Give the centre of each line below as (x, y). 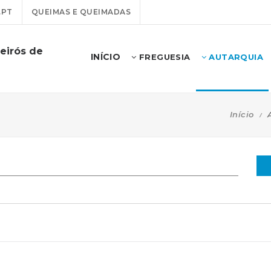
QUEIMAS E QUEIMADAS (81, 12)
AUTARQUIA (234, 57)
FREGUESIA (163, 57)
